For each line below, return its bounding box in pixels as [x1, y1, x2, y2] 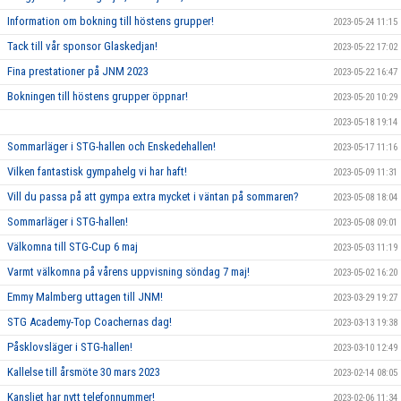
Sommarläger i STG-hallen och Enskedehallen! [7, 140, 216, 154]
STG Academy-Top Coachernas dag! [7, 315, 172, 329]
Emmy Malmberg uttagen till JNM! [7, 290, 163, 304]
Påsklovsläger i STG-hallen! [7, 340, 132, 354]
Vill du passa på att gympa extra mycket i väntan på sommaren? [7, 190, 299, 204]
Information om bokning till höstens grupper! [7, 14, 214, 29]
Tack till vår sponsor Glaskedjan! [7, 39, 158, 54]
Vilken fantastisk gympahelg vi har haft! [7, 165, 187, 179]
